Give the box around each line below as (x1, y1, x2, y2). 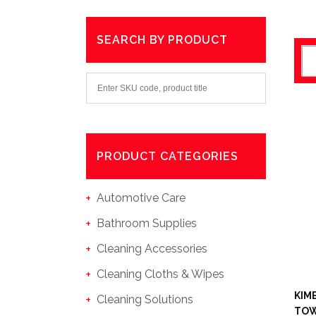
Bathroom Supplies (97, 217, 197, 230)
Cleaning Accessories (97, 242, 207, 255)
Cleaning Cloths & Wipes (97, 267, 224, 281)
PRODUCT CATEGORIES (97, 150, 238, 163)
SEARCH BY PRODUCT (97, 33, 228, 47)
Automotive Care (97, 191, 186, 205)
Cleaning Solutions (97, 293, 193, 306)
